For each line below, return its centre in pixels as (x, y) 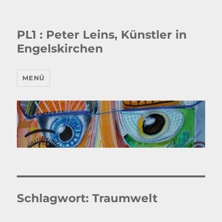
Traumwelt (125, 198)
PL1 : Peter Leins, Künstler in (102, 35)
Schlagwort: (55, 198)
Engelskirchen (60, 49)
